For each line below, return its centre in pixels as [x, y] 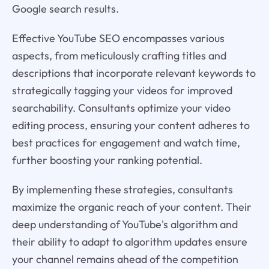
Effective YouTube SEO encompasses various [118, 38]
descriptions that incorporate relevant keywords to [134, 73]
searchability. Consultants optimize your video [121, 107]
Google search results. [65, 8]
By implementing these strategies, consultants [122, 189]
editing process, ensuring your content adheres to [131, 125]
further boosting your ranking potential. [107, 160]
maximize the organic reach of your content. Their [131, 207]
